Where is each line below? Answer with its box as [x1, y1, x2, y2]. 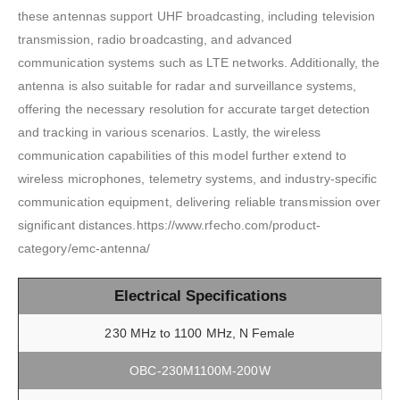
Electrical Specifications [113, 287, 287, 305]
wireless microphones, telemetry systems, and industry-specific [18, 171, 378, 187]
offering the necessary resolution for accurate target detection [18, 102, 371, 117]
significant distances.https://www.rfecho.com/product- [18, 218, 321, 233]
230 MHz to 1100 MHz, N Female [104, 326, 296, 341]
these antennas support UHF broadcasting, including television [18, 9, 376, 24]
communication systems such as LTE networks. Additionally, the [18, 55, 380, 71]
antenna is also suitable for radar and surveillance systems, [18, 79, 357, 94]
